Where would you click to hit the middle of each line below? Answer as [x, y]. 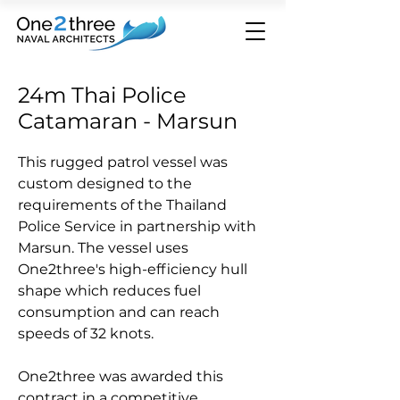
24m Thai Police [102, 95]
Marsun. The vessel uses [103, 248]
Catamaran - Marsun [128, 121]
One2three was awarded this [121, 376]
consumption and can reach [119, 312]
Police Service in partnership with [137, 226]
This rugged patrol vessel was [123, 162]
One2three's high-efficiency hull [133, 269]
